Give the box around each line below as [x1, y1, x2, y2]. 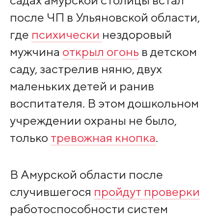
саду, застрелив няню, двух [9, 61, 162, 77]
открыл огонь [62, 44, 139, 59]
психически [31, 27, 102, 42]
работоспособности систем [9, 201, 168, 216]
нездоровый [102, 27, 172, 42]
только [9, 130, 51, 145]
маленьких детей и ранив [9, 79, 154, 94]
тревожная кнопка [50, 130, 156, 145]
